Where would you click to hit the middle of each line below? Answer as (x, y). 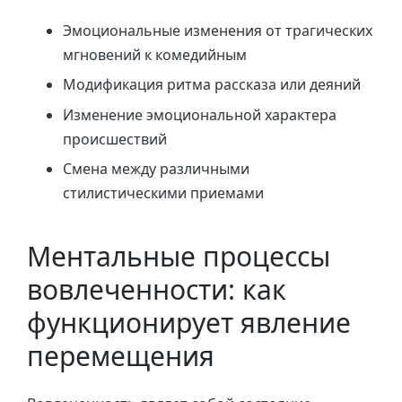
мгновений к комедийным (155, 55)
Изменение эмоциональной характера (200, 114)
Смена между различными (156, 169)
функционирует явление (189, 322)
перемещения (121, 355)
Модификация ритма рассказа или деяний (212, 85)
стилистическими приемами (163, 193)
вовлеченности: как (157, 289)
